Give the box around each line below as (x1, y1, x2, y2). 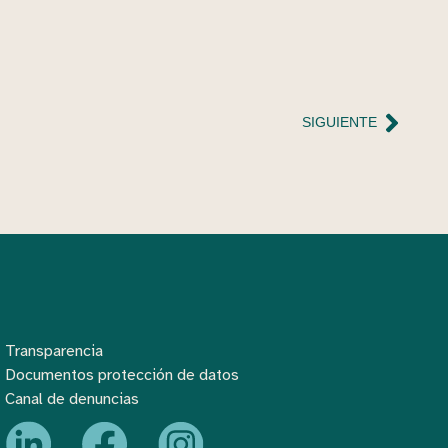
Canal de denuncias (5, 388, 140, 409)
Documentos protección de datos (5, 364, 240, 385)
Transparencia (5, 340, 104, 361)
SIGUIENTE (302, 114, 377, 131)
